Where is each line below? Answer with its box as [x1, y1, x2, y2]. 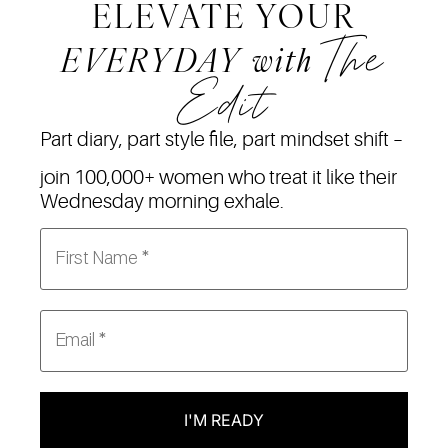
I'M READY [184, 410, 264, 431]
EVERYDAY [61, 38, 243, 81]
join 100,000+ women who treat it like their [40, 166, 397, 190]
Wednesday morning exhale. [40, 190, 284, 214]
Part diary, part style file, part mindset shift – [40, 127, 403, 151]
